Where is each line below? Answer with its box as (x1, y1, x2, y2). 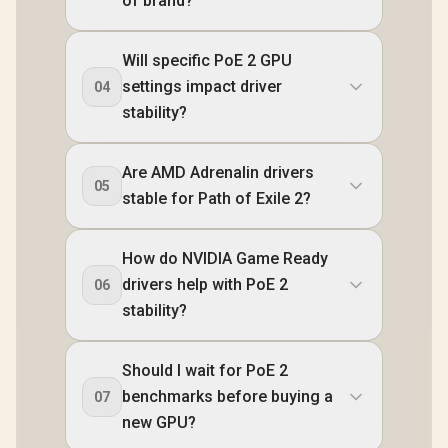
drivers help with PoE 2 (122, 275, 288, 295)
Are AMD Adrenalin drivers (122, 163, 314, 183)
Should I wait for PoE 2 (122, 361, 288, 381)
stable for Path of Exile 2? (122, 189, 311, 209)
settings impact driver (122, 77, 282, 97)
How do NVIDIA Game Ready (122, 249, 328, 269)
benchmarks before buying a (122, 387, 333, 407)
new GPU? (122, 413, 196, 433)
